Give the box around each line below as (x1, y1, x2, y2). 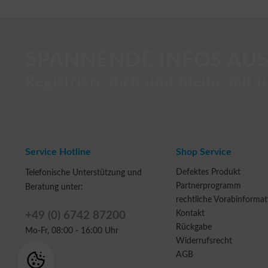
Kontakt (176, 209, 205, 218)
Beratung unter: (25, 183, 83, 191)
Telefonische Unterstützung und (25, 169, 142, 177)
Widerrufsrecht (176, 237, 232, 245)
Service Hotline (25, 147, 91, 157)
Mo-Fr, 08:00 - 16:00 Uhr (25, 227, 118, 235)
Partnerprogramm (176, 182, 241, 190)
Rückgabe (176, 223, 212, 232)
